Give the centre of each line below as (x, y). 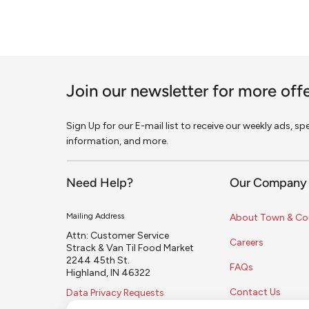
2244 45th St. (98, 261)
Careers (246, 243)
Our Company (268, 184)
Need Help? (100, 184)
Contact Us (255, 292)
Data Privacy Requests (115, 293)
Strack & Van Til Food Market (134, 248)
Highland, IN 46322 (108, 273)
